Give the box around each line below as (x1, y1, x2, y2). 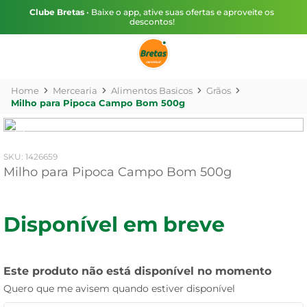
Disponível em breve (3, 212, 225, 237)
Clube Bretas (29, 7, 84, 17)
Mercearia (53, 85, 97, 96)
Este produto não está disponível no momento (3, 265, 271, 278)
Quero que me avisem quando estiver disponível (3, 282, 235, 295)
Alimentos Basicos (111, 85, 193, 96)
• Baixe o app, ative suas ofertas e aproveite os (84, 7, 274, 17)
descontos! (129, 16, 175, 27)
